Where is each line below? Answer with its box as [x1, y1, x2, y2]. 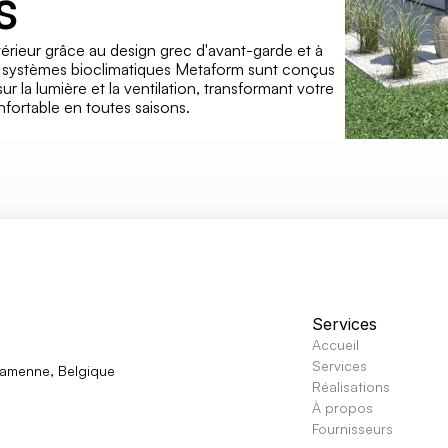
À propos [312, 399, 373, 416]
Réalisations [312, 378, 390, 395]
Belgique [58, 362, 115, 379]
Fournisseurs [312, 420, 393, 437]
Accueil [312, 336, 359, 353]
